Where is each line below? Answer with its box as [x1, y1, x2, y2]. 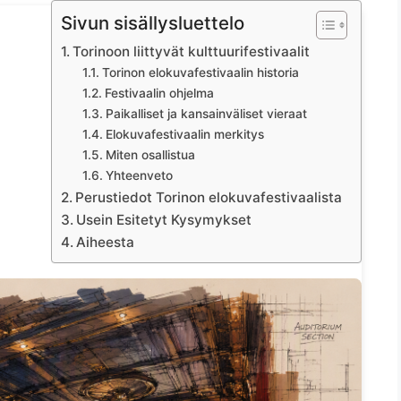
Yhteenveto [105, 168, 173, 183]
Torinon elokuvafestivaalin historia [101, 65, 299, 80]
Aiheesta [76, 234, 135, 251]
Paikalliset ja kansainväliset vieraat [105, 107, 307, 121]
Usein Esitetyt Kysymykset [76, 211, 252, 228]
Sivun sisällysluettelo [61, 12, 244, 34]
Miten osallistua [105, 148, 195, 162]
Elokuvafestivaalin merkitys [105, 127, 264, 141]
